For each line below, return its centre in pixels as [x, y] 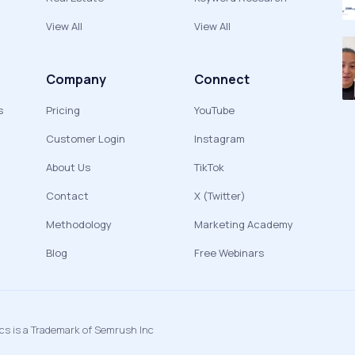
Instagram [219, 139]
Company [76, 79]
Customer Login [86, 139]
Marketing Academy [244, 224]
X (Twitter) [220, 196]
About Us [68, 167]
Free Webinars [229, 253]
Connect [222, 79]
